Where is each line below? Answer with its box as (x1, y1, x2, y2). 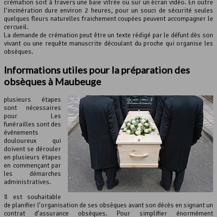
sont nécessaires (4, 103, 61, 112)
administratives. (4, 177, 51, 186)
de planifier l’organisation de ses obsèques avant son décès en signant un (4, 201, 213, 209)
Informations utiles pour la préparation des (4, 63, 190, 76)
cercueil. (4, 23, 29, 31)
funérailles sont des (4, 120, 61, 128)
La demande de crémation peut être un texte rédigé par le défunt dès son (4, 31, 213, 40)
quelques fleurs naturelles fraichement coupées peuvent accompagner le (4, 15, 213, 23)
